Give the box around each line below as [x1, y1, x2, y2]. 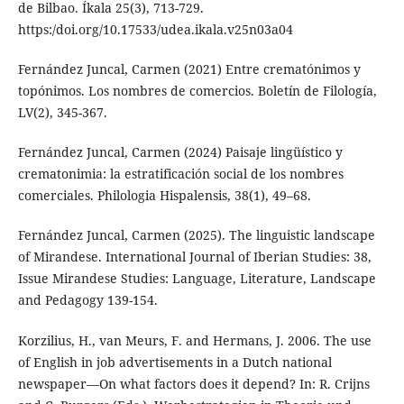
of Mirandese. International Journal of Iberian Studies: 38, [17, 248, 372, 266]
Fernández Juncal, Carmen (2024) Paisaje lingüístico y [17, 143, 343, 161]
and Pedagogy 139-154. [17, 291, 158, 309]
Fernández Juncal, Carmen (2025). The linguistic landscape [17, 226, 375, 244]
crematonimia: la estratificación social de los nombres [17, 165, 344, 183]
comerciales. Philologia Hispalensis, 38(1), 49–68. [17, 187, 311, 205]
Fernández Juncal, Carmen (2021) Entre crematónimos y [17, 60, 361, 78]
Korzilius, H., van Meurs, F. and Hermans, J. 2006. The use [17, 331, 372, 349]
